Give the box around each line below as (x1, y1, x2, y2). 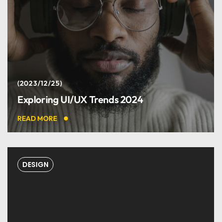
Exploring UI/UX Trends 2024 (17, 93, 143, 106)
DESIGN (22, 160, 49, 169)
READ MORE (17, 114, 57, 123)
